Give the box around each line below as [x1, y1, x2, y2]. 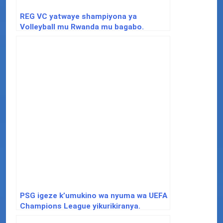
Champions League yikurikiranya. [20, 201, 140, 211]
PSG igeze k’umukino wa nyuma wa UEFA [20, 191, 167, 200]
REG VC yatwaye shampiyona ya [20, 11, 137, 21]
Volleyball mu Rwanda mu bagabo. [20, 22, 144, 31]
